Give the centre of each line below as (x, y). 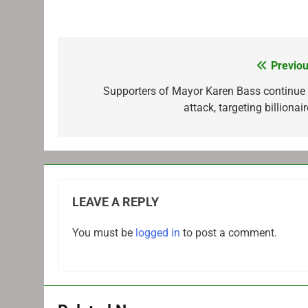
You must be (104, 233)
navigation (109, 95)
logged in (158, 233)
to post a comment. (229, 233)
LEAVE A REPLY (115, 202)
